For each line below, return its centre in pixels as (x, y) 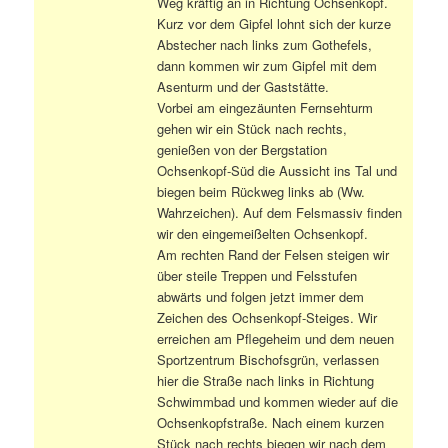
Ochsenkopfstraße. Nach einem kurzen (271, 422)
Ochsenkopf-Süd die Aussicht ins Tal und (277, 170)
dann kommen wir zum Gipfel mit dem (267, 65)
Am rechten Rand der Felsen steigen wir (273, 254)
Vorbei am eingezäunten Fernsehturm (265, 107)
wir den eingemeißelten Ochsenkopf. (263, 233)
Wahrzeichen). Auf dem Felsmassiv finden (280, 212)
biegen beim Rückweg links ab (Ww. (261, 191)
